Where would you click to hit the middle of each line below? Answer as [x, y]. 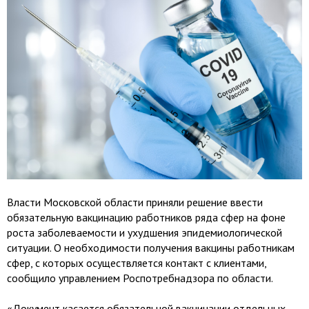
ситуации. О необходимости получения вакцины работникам [151, 248]
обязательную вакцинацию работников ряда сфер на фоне [146, 218]
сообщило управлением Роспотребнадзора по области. [141, 278]
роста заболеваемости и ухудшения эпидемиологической [144, 233]
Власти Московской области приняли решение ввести [135, 202]
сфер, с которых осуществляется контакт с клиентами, [137, 263]
